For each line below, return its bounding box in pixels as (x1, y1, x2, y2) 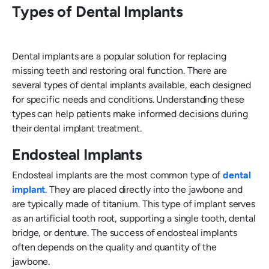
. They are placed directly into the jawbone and (45, 184, 243, 195)
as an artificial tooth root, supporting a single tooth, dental (12, 213, 256, 224)
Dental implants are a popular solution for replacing (12, 50, 226, 62)
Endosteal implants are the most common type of (12, 169, 223, 181)
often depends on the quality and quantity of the (12, 241, 217, 253)
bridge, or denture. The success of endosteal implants (12, 227, 237, 238)
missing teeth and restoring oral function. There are (12, 65, 227, 76)
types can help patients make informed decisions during (12, 108, 248, 119)
